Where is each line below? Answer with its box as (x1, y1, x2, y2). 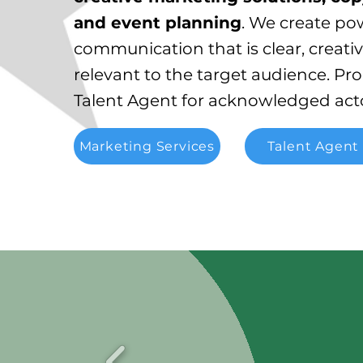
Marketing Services (79, 139, 216, 154)
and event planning (73, 13, 241, 32)
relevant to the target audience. (73, 65, 334, 84)
